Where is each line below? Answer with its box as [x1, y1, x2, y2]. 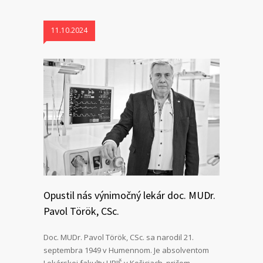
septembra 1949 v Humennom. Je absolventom [43, 245, 209, 256]
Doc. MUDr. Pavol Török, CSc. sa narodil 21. [43, 232, 194, 243]
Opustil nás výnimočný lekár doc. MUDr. [43, 188, 215, 203]
